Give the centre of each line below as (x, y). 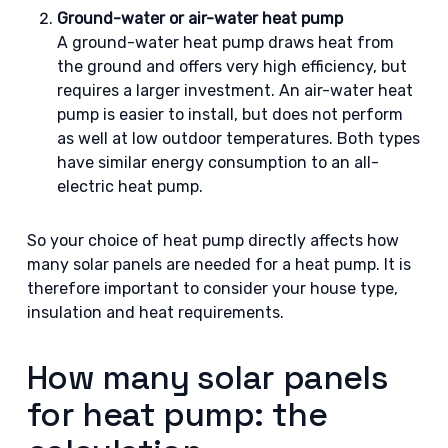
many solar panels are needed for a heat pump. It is (218, 264)
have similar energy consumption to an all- (217, 162)
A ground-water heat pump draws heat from (225, 42)
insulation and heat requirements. (155, 312)
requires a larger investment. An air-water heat (234, 90)
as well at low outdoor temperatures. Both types (238, 138)
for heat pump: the (177, 414)
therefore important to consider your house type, (212, 288)
